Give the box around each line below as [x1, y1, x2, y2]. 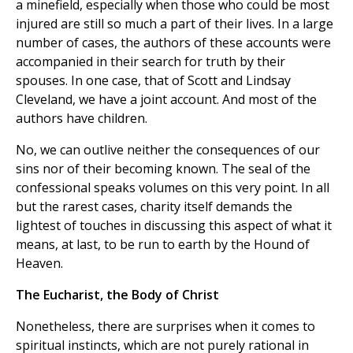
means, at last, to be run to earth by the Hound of [16, 236, 310, 254]
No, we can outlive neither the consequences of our [16, 141, 320, 159]
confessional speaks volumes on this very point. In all [16, 179, 329, 197]
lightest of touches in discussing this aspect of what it [16, 217, 332, 235]
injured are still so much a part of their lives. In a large [16, 15, 333, 33]
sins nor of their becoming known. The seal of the [16, 160, 310, 178]
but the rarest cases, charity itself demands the [16, 198, 292, 216]
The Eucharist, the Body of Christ [16, 286, 219, 304]
